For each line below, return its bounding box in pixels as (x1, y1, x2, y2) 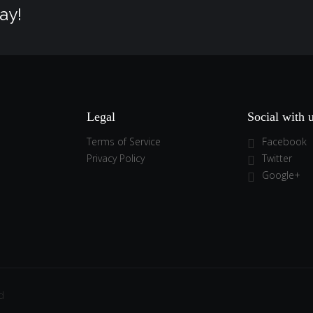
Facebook (262, 135, 307, 148)
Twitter (262, 152, 292, 165)
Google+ (262, 168, 300, 182)
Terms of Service (87, 135, 161, 148)
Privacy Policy (87, 152, 145, 165)
